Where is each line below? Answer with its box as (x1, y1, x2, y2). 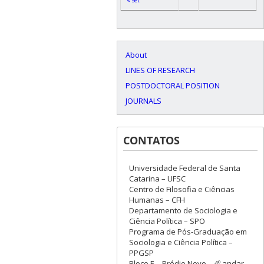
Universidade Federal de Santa (129, 163, 240, 174)
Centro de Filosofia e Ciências (129, 184, 235, 195)
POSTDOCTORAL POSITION (126, 80, 220, 91)
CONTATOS (123, 133, 180, 148)
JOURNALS (126, 95, 161, 107)
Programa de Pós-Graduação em (129, 226, 247, 237)
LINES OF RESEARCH (126, 65, 195, 76)
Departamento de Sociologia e (129, 205, 237, 216)
